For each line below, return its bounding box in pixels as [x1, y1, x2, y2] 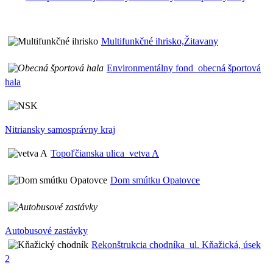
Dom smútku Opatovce [110, 174, 200, 185]
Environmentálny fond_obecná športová [107, 62, 261, 73]
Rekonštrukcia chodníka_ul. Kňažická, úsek [91, 239, 261, 250]
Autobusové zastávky [5, 225, 88, 236]
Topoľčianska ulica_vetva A [51, 147, 159, 158]
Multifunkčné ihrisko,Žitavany [101, 35, 218, 46]
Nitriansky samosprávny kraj [5, 124, 115, 135]
